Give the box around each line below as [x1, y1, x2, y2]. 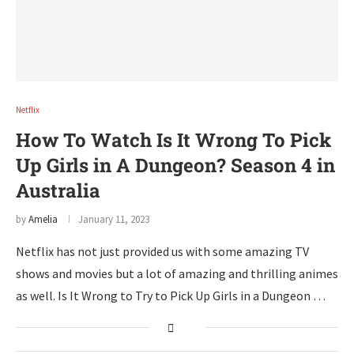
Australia [16, 178, 100, 203]
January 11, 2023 [78, 213, 149, 226]
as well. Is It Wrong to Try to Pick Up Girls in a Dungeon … [16, 288, 326, 303]
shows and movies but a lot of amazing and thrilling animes [16, 265, 338, 281]
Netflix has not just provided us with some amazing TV [16, 243, 309, 259]
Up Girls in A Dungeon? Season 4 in [16, 153, 335, 178]
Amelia [28, 213, 58, 226]
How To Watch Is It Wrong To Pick [16, 127, 331, 153]
